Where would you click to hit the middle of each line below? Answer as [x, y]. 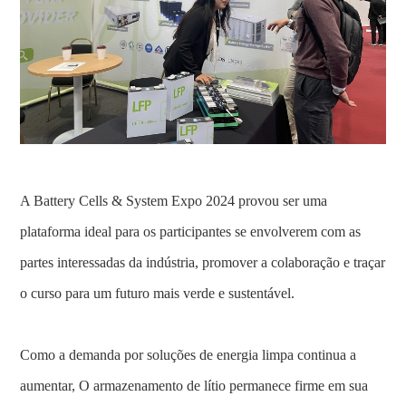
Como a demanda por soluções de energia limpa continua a [188, 354]
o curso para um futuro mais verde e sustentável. [158, 293]
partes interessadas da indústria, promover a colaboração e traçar [203, 262]
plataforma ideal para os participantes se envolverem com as [191, 231]
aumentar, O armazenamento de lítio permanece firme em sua [194, 385]
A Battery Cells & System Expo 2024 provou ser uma [174, 200]
